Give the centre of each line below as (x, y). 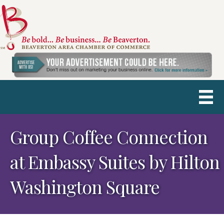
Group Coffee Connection (109, 136)
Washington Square (85, 186)
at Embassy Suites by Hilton (115, 161)
